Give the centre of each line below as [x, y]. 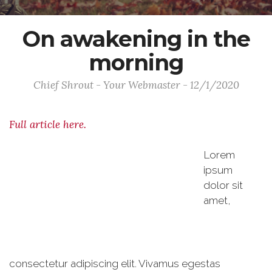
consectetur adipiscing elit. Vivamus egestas [115, 263]
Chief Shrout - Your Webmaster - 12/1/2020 [136, 85]
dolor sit [223, 185]
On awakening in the [136, 39]
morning [136, 63]
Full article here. [48, 124]
